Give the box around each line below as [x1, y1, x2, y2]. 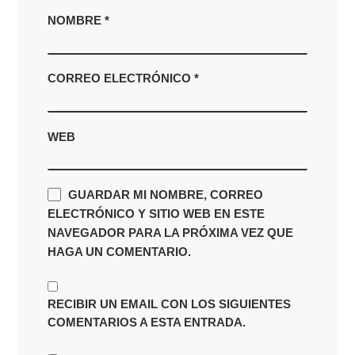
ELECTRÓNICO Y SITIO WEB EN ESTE [47, 206, 265, 220]
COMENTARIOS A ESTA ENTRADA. [47, 315, 246, 329]
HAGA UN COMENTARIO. [47, 244, 191, 258]
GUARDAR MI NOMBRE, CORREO [67, 187, 263, 201]
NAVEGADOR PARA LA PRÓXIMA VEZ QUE [47, 225, 293, 239]
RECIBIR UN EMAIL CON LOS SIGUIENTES [47, 296, 291, 311]
